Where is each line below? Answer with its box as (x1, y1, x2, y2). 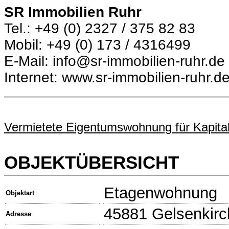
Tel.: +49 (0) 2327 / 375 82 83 (4, 20, 195, 36)
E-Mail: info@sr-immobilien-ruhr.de (4, 53, 225, 69)
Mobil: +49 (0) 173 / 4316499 (4, 37, 191, 53)
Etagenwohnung (104, 184, 217, 202)
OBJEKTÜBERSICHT (4, 152, 179, 172)
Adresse (6, 210, 31, 218)
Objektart (6, 189, 34, 197)
